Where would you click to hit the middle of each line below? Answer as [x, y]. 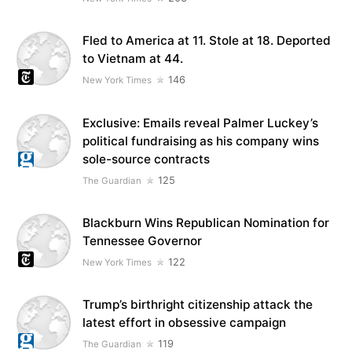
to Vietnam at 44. [133, 59]
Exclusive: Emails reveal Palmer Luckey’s [201, 123]
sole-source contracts [147, 159]
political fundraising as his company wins [201, 141]
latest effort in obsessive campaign [185, 323]
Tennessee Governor [143, 240]
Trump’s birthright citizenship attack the [198, 304]
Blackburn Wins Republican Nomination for [206, 222]
